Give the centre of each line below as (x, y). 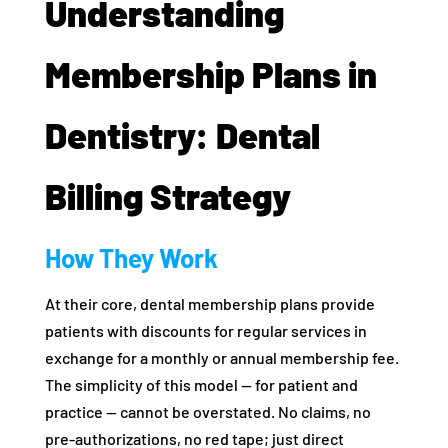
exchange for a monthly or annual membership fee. (221, 358)
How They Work (131, 258)
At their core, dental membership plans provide (209, 304)
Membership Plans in (210, 74)
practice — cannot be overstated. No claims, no (207, 412)
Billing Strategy (167, 196)
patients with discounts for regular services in (205, 331)
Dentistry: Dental (182, 135)
